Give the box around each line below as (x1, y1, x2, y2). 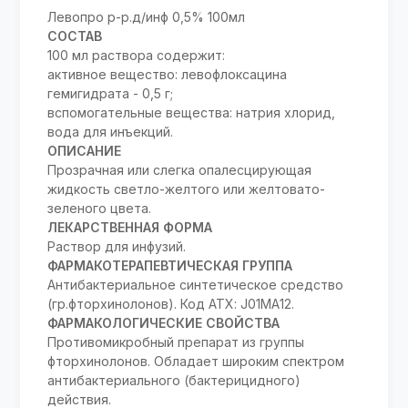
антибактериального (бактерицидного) (47, 372, 301, 388)
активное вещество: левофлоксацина (47, 66, 288, 82)
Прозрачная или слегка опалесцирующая (47, 161, 312, 178)
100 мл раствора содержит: (47, 46, 226, 63)
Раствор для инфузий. (47, 238, 187, 254)
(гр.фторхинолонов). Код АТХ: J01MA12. (47, 295, 295, 311)
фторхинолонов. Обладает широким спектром (47, 352, 345, 369)
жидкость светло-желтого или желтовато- (47, 180, 326, 197)
